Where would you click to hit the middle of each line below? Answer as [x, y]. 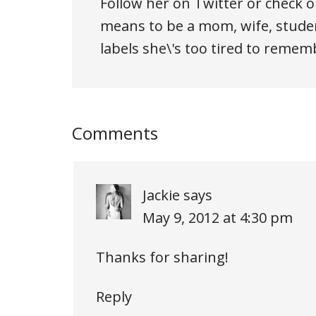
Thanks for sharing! [162, 257]
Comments [115, 133]
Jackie [161, 195]
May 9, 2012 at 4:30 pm [218, 217]
